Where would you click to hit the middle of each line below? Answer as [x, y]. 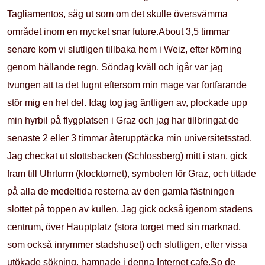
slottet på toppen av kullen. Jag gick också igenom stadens [130, 209]
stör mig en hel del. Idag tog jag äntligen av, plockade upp [127, 103]
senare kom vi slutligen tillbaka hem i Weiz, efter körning [125, 49]
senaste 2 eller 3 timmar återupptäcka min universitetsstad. [130, 138]
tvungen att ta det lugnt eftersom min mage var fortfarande [127, 85]
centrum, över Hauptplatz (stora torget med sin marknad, [124, 227]
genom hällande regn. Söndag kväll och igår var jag [115, 67]
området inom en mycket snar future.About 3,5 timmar [118, 32]
